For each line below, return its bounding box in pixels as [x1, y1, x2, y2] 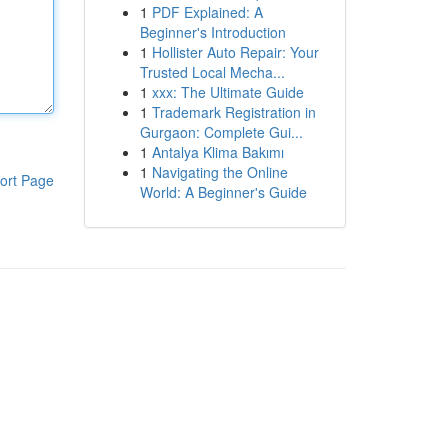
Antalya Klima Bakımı [151, 142, 284, 162]
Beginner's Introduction [139, 22, 286, 42]
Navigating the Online [151, 162, 288, 182]
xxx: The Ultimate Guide [151, 82, 304, 102]
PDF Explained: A [151, 2, 263, 22]
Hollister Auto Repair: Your [151, 42, 319, 62]
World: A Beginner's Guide [139, 182, 307, 202]
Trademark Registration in [151, 102, 316, 122]
